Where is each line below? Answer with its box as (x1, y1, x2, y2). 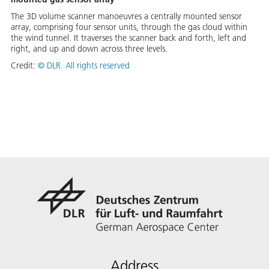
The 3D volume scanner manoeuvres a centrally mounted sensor (11, 10, 242, 22)
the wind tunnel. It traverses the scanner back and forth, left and (11, 32, 246, 43)
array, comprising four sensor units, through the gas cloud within (11, 21, 247, 32)
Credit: (11, 59, 38, 71)
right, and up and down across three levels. (11, 43, 168, 54)
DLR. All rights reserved (47, 59, 130, 71)
